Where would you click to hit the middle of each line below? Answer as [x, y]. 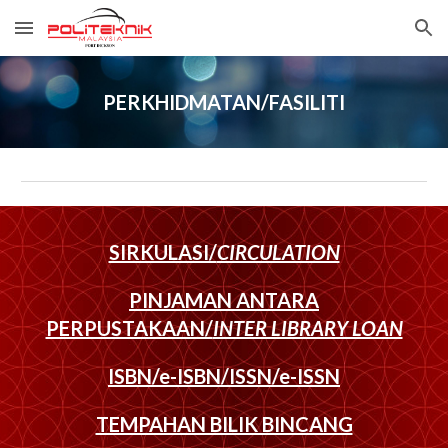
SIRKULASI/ [162, 252]
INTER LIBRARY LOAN [307, 328]
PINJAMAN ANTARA [224, 300]
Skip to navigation [369, 37]
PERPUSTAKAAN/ [129, 328]
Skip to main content [87, 37]
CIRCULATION [278, 252]
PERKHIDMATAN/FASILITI [224, 102]
